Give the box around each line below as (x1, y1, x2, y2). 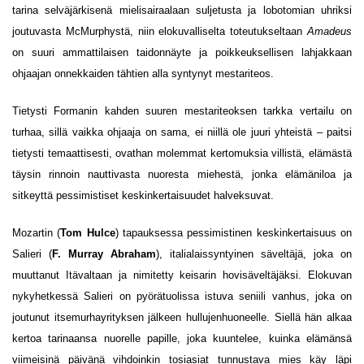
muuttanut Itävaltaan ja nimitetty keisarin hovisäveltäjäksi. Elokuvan (12, 269, 352, 281)
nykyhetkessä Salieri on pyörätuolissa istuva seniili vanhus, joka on (12, 290, 352, 302)
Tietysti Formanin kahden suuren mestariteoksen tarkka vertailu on (12, 105, 352, 117)
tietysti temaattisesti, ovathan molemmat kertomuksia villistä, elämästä (12, 147, 352, 159)
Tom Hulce (60, 227, 115, 239)
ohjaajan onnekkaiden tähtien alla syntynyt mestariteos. (12, 67, 274, 80)
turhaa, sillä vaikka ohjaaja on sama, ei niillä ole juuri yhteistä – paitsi (12, 126, 352, 138)
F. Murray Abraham (52, 248, 156, 260)
